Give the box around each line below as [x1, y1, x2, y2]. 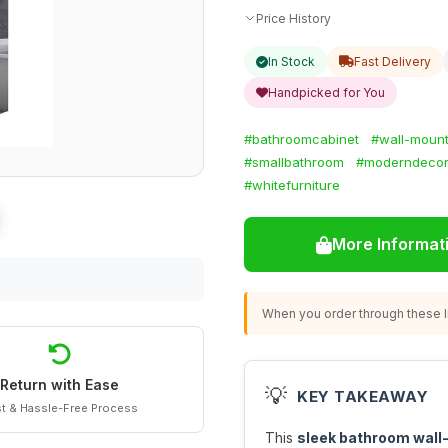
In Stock [268, 54, 315, 69]
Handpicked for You [268, 85, 385, 100]
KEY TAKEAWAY [297, 386, 428, 406]
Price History [256, 10, 331, 26]
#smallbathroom [244, 154, 344, 170]
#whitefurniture [244, 177, 340, 193]
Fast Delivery [354, 54, 431, 69]
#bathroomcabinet [244, 131, 359, 147]
